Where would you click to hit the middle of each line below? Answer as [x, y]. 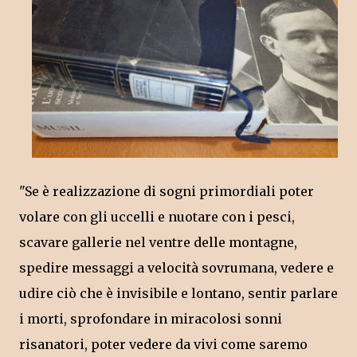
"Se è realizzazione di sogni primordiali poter [167, 192]
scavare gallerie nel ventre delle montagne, [158, 243]
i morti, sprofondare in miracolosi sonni [151, 319]
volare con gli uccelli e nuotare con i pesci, [157, 217]
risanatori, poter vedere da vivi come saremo [163, 345]
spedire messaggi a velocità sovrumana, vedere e [177, 268]
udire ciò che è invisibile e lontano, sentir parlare [178, 294]
